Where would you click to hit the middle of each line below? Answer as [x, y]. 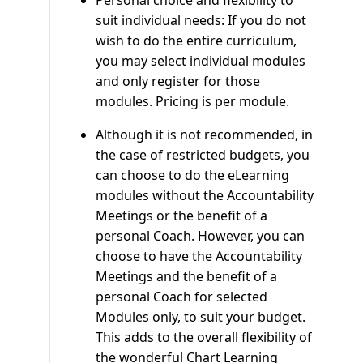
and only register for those [178, 81]
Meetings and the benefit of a [186, 277]
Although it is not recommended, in [204, 135]
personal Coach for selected [181, 297]
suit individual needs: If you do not [201, 21]
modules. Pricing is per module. [192, 102]
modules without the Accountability [205, 196]
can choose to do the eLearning [192, 175]
